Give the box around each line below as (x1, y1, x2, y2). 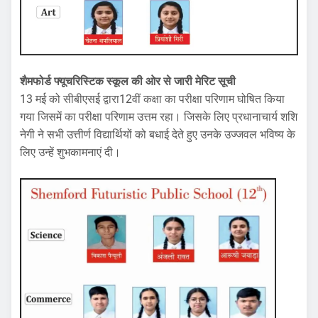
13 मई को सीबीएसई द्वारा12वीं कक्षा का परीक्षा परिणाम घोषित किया (20, 92, 285, 106)
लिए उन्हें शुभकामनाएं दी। (20, 146, 121, 160)
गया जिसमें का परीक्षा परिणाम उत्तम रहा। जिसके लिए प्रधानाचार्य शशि (20, 110, 297, 124)
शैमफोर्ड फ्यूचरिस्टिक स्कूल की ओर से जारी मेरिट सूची (20, 75, 236, 89)
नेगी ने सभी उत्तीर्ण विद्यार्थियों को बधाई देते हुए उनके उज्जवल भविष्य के (20, 128, 295, 142)
